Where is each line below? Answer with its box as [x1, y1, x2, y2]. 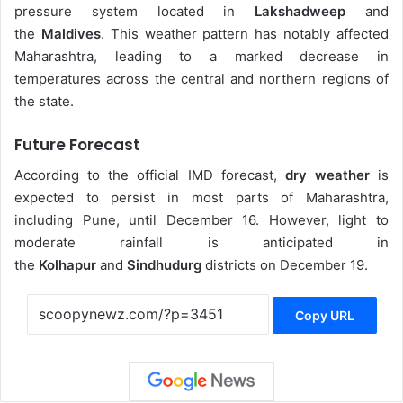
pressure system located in [14, 3, 255, 21]
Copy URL [294, 308, 354, 324]
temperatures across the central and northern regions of [14, 70, 389, 88]
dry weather [284, 166, 370, 184]
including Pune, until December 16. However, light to [14, 210, 389, 228]
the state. [14, 93, 74, 111]
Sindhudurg [127, 255, 201, 273]
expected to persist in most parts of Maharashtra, [14, 188, 389, 206]
